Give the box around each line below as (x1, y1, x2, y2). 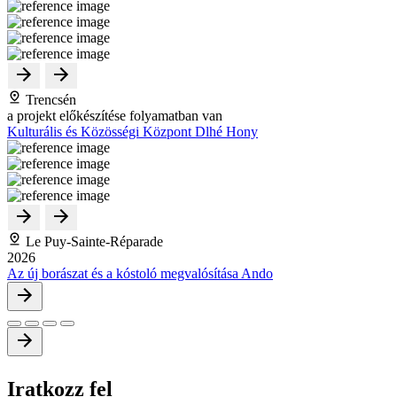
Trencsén (22, 91, 76, 107)
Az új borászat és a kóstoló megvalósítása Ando (7, 265, 273, 281)
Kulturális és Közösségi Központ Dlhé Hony (7, 123, 258, 139)
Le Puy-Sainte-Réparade (22, 233, 163, 249)
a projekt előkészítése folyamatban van (7, 107, 222, 123)
